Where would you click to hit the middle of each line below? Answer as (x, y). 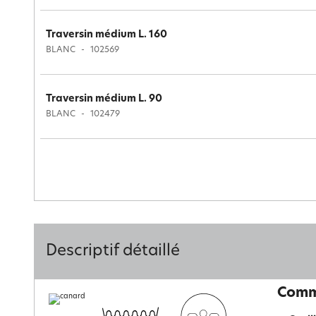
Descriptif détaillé (113, 251)
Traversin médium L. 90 (104, 99)
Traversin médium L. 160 (107, 35)
